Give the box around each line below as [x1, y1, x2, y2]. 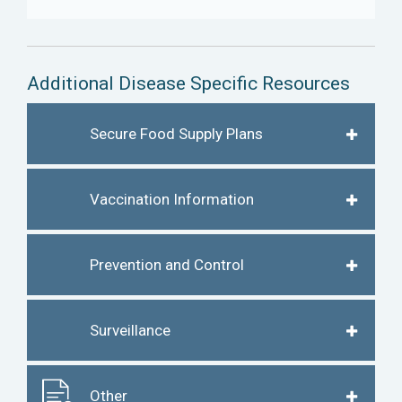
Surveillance [90, 320, 170, 339]
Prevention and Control [90, 255, 244, 274]
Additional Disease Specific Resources [27, 72, 350, 94]
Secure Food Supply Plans [90, 124, 263, 143]
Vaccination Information [90, 189, 254, 208]
